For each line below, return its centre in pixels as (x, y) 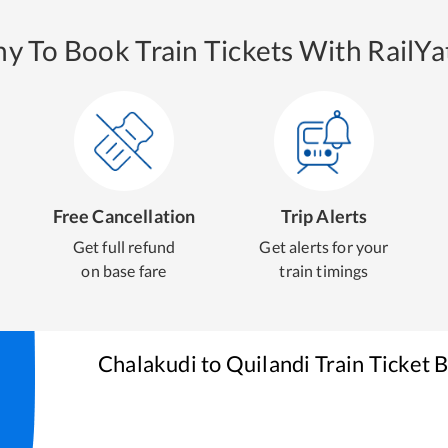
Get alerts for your (324, 246)
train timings (324, 270)
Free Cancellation (124, 216)
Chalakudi (147, 363)
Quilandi (268, 363)
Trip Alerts (324, 216)
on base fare (124, 270)
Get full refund (124, 246)
